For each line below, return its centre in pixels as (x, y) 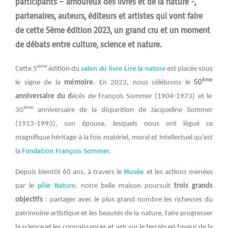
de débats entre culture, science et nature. (90, 44)
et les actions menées (180, 173)
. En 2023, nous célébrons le (144, 82)
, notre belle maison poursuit (125, 186)
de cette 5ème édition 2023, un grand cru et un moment (113, 30)
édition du (64, 69)
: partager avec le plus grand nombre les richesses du (128, 200)
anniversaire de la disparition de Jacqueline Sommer (123, 110)
